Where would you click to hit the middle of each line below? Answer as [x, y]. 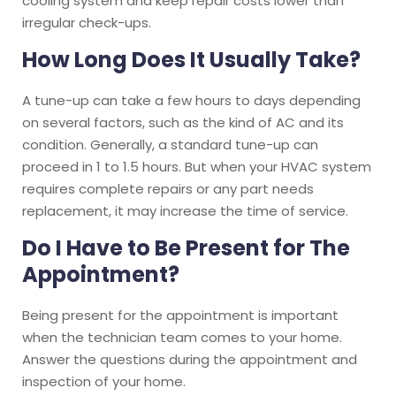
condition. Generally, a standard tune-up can [170, 144]
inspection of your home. [104, 381]
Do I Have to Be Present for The [186, 247]
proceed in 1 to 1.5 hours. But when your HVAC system [197, 166]
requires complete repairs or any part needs [168, 188]
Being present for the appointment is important [180, 315]
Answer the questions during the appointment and [190, 359]
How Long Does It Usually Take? [191, 59]
